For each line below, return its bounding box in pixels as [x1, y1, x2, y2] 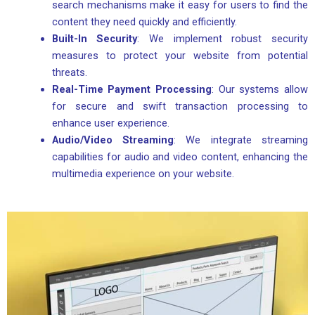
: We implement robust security [137, 32, 309, 45]
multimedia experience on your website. [51, 167, 234, 180]
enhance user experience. [51, 116, 169, 129]
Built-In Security [51, 32, 138, 45]
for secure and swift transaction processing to [51, 99, 308, 112]
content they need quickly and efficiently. [51, 15, 237, 28]
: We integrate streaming [174, 133, 309, 146]
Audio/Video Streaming [51, 133, 174, 146]
